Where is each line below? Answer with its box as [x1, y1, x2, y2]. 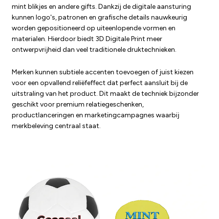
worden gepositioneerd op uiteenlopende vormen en [12, 24, 175, 33]
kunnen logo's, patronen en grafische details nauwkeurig [12, 13, 187, 22]
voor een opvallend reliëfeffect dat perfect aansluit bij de [12, 79, 188, 88]
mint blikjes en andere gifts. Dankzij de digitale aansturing [12, 2, 191, 11]
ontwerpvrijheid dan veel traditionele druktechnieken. [12, 45, 176, 54]
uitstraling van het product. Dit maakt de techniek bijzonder [12, 89, 199, 98]
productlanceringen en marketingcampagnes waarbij [12, 111, 179, 120]
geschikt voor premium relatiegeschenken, [12, 100, 144, 109]
